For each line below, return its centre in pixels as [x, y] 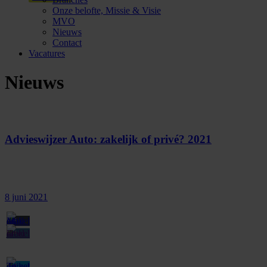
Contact [67, 43]
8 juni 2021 [26, 197]
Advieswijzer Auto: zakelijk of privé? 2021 [108, 139]
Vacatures [47, 53]
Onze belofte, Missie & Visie [107, 10]
